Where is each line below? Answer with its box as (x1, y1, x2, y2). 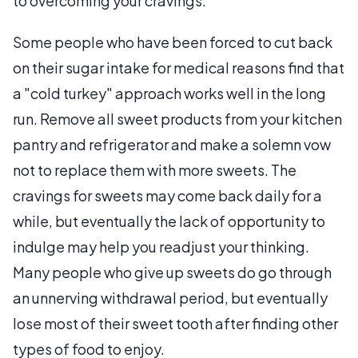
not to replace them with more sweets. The (13, 161, 296, 179)
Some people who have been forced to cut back (13, 33, 332, 51)
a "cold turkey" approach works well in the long (13, 84, 326, 102)
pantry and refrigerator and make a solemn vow (13, 135, 331, 153)
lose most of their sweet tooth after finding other (13, 314, 338, 332)
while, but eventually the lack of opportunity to (13, 212, 325, 230)
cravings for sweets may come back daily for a (13, 186, 322, 205)
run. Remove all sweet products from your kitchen (13, 109, 342, 128)
